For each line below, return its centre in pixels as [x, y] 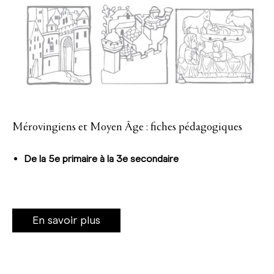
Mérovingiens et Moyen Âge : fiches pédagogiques [127, 127]
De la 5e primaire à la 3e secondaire [102, 159]
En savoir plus [66, 220]
